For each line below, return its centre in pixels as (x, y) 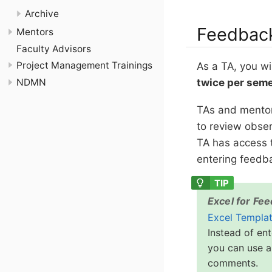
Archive (42, 13)
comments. (233, 263)
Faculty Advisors (54, 49)
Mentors (35, 32)
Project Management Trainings (84, 66)
